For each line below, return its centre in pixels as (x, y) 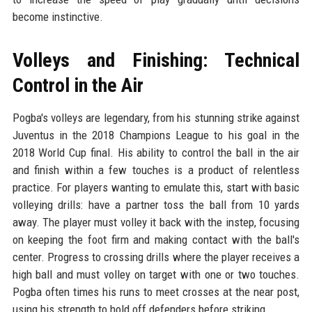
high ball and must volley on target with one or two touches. (156, 275)
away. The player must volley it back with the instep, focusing (156, 223)
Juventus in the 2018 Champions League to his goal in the (156, 135)
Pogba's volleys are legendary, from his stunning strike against (156, 118)
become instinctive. (57, 17)
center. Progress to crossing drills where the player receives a (156, 257)
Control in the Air (78, 86)
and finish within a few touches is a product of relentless (156, 170)
